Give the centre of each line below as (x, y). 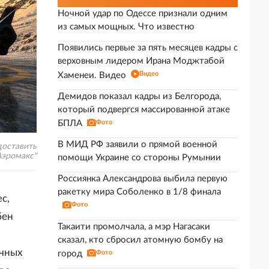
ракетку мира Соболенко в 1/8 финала (139, 192)
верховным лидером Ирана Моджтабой (141, 61)
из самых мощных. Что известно (126, 27)
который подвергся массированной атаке (144, 110)
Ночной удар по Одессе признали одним (143, 14)
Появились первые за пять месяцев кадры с (148, 48)
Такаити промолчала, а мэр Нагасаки (134, 227)
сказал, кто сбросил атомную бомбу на (140, 240)
